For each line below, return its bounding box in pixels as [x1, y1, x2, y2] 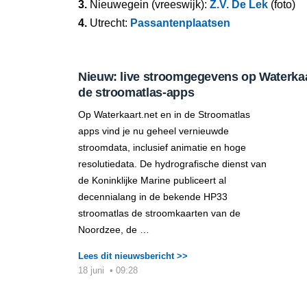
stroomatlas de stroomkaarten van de [78, 208, 241, 219]
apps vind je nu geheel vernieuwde [78, 125, 229, 136]
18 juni [78, 265, 107, 275]
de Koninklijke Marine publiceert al [78, 175, 226, 186]
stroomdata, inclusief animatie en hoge [78, 142, 246, 153]
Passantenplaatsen [130, 17, 230, 29]
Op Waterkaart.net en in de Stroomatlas [78, 109, 250, 120]
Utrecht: [87, 17, 130, 29]
